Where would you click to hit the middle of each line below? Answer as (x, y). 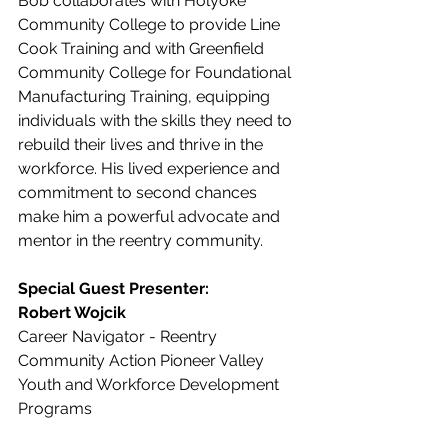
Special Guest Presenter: (113, 288)
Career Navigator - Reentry (117, 336)
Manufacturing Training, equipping (146, 96)
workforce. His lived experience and (151, 168)
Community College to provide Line (151, 24)
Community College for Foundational (156, 72)
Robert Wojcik (74, 312)
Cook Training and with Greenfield (143, 48)
